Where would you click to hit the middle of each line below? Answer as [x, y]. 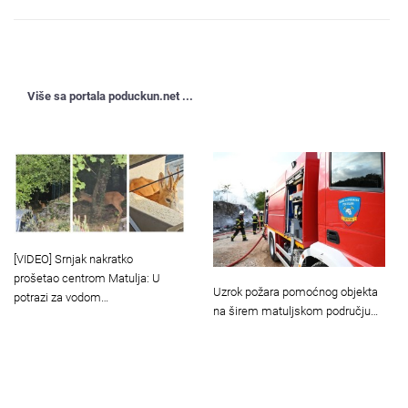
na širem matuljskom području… [296, 311]
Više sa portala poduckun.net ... [110, 96]
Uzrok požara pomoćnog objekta [296, 291]
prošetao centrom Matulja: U [87, 278]
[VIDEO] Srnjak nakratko [73, 259]
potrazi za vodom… [61, 297]
